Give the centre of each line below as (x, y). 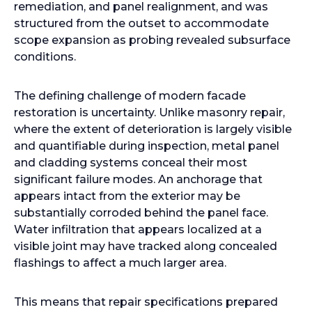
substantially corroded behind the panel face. (141, 213)
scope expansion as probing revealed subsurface (152, 40)
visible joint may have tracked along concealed (146, 246)
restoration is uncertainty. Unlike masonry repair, (149, 112)
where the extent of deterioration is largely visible (153, 129)
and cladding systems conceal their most (131, 163)
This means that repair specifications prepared (146, 302)
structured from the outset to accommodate (141, 23)
